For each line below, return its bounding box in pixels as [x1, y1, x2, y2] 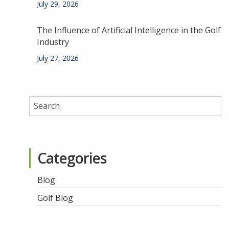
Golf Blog [37, 192, 73, 203]
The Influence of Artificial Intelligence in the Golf [37, 24, 221, 36]
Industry [37, 36, 69, 48]
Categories [37, 148, 106, 168]
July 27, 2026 [37, 53, 79, 63]
